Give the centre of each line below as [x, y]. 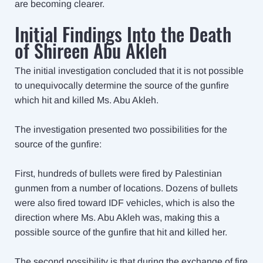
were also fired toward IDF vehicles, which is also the [125, 203]
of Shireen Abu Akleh [91, 50]
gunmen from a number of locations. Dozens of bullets [126, 188]
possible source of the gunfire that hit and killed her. [121, 232]
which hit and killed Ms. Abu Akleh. [87, 100]
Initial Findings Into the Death [123, 34]
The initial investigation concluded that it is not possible [129, 71]
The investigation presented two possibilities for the [121, 129]
